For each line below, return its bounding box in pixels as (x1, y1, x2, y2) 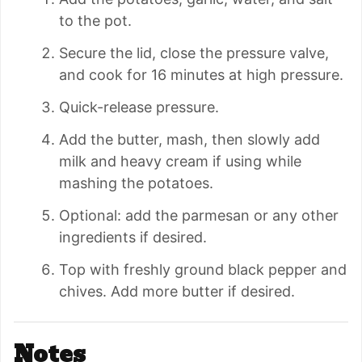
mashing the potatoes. (59, 174, 213, 192)
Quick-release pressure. (59, 98, 219, 116)
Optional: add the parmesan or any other (59, 206, 339, 224)
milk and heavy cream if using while (59, 152, 301, 170)
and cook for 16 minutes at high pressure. (59, 65, 343, 83)
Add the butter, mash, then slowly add (59, 130, 320, 148)
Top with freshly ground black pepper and (59, 260, 347, 278)
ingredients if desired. (59, 228, 207, 246)
